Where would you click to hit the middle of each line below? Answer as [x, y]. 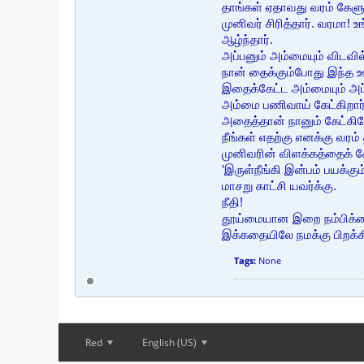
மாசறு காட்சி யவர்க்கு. [279, 185]
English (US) [171, 342]
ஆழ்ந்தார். [247, 39]
